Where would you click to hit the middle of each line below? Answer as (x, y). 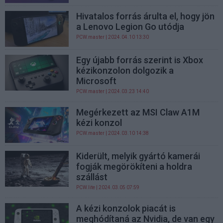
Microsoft (97, 81)
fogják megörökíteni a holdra (134, 167)
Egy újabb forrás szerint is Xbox (140, 60)
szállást (92, 177)
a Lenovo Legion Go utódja (130, 26)
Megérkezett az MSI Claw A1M (138, 112)
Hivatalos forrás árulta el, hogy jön (146, 16)
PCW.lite (86, 188)
